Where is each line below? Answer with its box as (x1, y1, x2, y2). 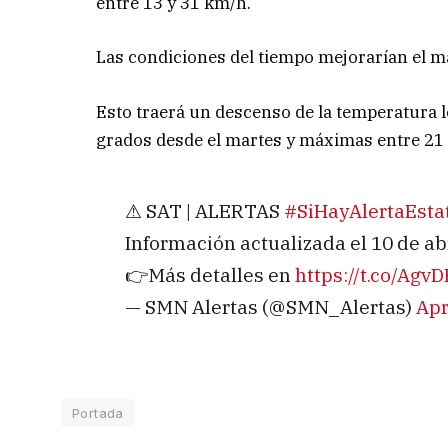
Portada (72, 405, 124, 422)
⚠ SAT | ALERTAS (124, 197, 284, 223)
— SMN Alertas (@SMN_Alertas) (124, 293, 416, 319)
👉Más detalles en (124, 261, 295, 287)
